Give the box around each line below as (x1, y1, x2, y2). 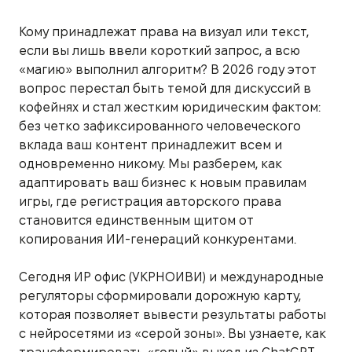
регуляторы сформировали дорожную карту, (19, 288, 301, 302)
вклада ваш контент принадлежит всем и (19, 137, 282, 152)
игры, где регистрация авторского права (19, 194, 281, 208)
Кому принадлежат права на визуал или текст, (19, 24, 309, 38)
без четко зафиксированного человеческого (19, 119, 301, 133)
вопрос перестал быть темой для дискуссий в (19, 81, 311, 95)
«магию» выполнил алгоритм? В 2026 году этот (19, 62, 317, 76)
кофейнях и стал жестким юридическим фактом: (19, 100, 321, 114)
